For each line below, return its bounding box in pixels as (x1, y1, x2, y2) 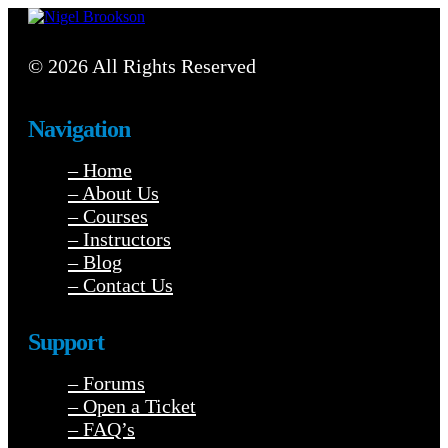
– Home (68, 158, 132, 181)
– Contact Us (68, 273, 173, 296)
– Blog (68, 250, 122, 273)
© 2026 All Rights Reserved (28, 55, 256, 77)
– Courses (68, 204, 148, 227)
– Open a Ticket (68, 394, 196, 417)
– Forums (68, 371, 145, 394)
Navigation (28, 115, 131, 142)
